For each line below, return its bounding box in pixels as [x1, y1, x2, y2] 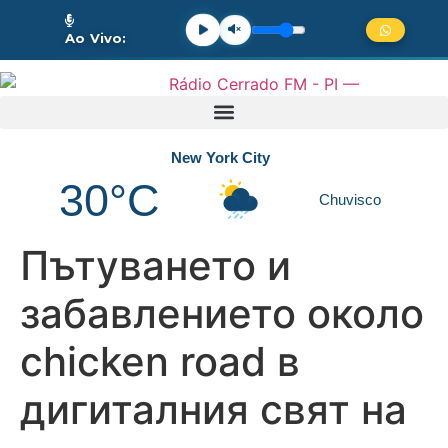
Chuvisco [319, 191, 382, 209]
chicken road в [20, 336, 300, 386]
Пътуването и [20, 240, 291, 290]
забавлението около [20, 288, 424, 338]
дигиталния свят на [20, 384, 407, 434]
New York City [170, 148, 270, 166]
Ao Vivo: [65, 29, 127, 46]
